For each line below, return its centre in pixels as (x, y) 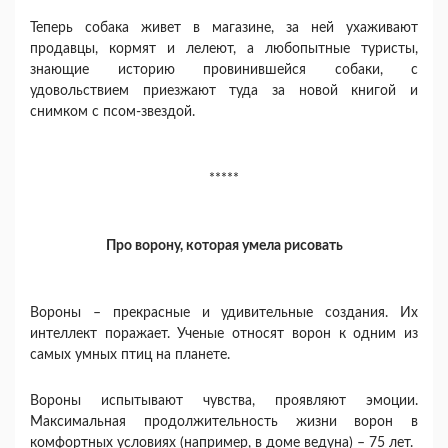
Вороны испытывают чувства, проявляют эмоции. (224, 401)
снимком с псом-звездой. (112, 112)
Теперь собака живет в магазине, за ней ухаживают (224, 28)
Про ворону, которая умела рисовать (224, 246)
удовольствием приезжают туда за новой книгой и (224, 91)
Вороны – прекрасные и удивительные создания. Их (224, 313)
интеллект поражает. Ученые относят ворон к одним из (224, 334)
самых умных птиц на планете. (130, 355)
